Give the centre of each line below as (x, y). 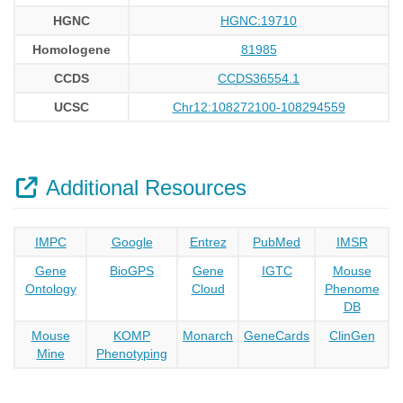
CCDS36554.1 (259, 78)
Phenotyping (132, 354)
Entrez (208, 242)
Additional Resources (143, 188)
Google (132, 242)
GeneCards (277, 336)
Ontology (50, 289)
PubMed (277, 242)
